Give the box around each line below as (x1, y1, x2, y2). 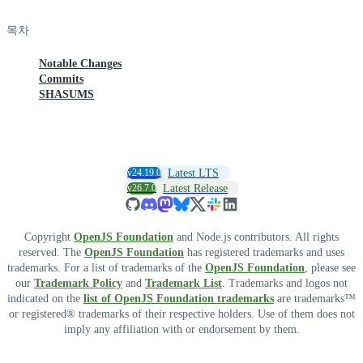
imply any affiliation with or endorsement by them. (63, 323, 300, 336)
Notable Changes (39, 58, 122, 70)
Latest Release (163, 182, 228, 195)
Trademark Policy (34, 277, 122, 290)
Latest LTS (168, 167, 219, 180)
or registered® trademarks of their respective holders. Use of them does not (8, 308, 355, 321)
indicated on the (7, 293, 83, 305)
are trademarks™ (274, 293, 356, 305)
